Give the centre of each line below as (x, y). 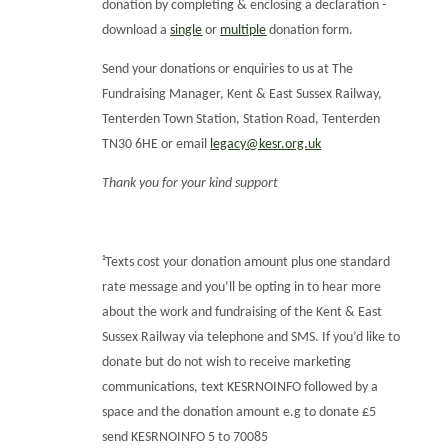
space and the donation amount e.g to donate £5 (239, 413)
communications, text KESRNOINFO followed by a (240, 388)
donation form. (310, 30)
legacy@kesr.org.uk (266, 144)
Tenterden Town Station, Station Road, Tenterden (241, 119)
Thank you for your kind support (190, 184)
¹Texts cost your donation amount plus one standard (246, 263)
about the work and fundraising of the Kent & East (242, 313)
